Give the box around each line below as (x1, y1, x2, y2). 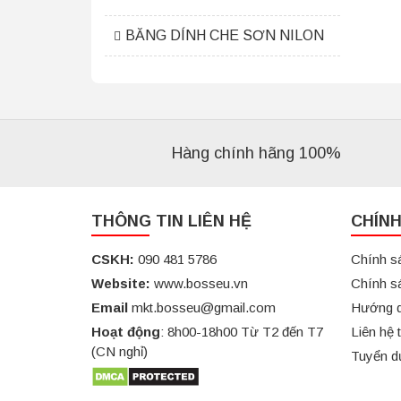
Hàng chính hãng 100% (172, 143, 341, 162)
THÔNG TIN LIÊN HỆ (91, 212, 252, 230)
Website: (91, 276, 150, 291)
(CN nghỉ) (91, 344, 148, 359)
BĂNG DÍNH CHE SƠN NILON (125, 28, 324, 43)
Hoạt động (91, 324, 160, 339)
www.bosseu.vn (150, 276, 248, 291)
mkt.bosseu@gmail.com (132, 300, 276, 315)
